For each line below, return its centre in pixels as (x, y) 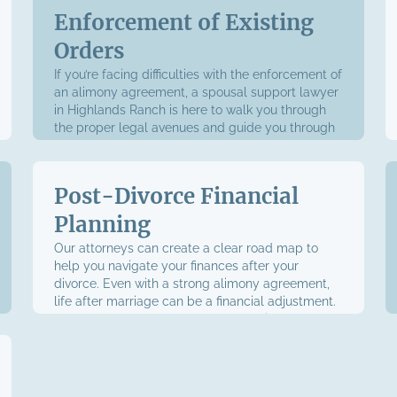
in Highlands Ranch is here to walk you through (191, 110)
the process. (90, 145)
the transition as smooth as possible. (160, 337)
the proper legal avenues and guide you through (195, 128)
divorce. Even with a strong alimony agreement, (192, 284)
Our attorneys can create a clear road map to (187, 248)
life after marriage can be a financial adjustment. (195, 301)
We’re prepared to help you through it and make (194, 319)
